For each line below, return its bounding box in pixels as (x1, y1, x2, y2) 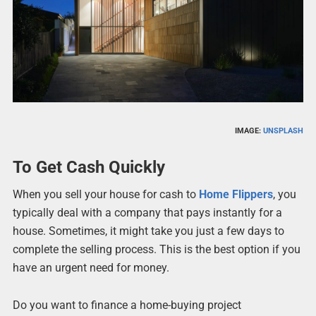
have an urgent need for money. (12, 261, 169, 275)
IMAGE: (235, 126, 264, 136)
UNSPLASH (263, 126, 304, 136)
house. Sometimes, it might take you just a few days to (12, 224, 284, 238)
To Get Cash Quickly (12, 157, 165, 178)
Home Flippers (198, 188, 273, 202)
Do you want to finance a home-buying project (12, 298, 241, 312)
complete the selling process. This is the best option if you (12, 243, 300, 257)
